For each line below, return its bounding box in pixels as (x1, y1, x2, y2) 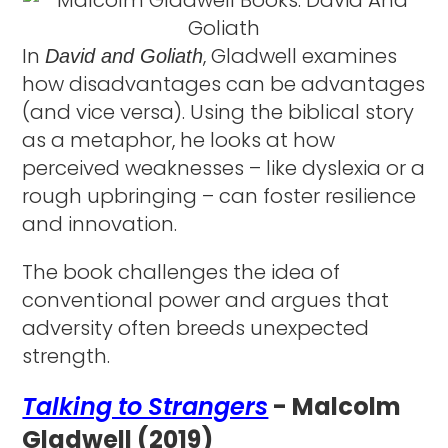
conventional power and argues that (22, 285, 390, 314)
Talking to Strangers (22, 389, 269, 423)
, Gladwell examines (203, 41, 398, 70)
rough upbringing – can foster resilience (22, 181, 417, 210)
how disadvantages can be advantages (22, 69, 426, 98)
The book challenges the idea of (22, 257, 341, 286)
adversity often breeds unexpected (22, 313, 370, 342)
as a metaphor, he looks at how (22, 125, 336, 154)
